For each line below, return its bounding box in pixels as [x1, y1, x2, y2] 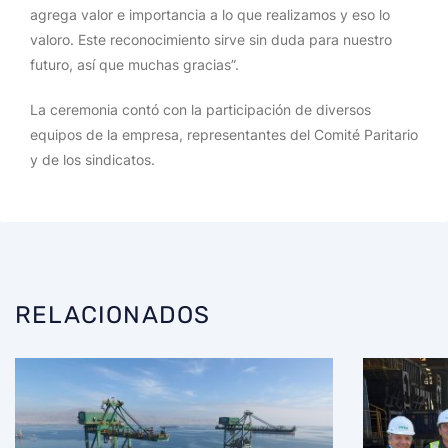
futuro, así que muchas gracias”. [30, 56, 239, 73]
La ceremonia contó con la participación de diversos [30, 101, 371, 118]
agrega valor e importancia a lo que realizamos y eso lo [30, 6, 390, 23]
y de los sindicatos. [30, 151, 155, 168]
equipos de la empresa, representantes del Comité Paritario [30, 126, 418, 143]
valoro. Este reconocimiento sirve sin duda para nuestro [30, 31, 392, 48]
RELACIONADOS [15, 301, 211, 329]
